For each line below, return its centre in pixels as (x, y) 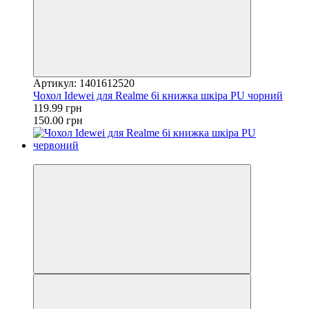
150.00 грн (58, 120)
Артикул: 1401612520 (84, 83)
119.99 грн (58, 108)
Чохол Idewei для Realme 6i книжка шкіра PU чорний (158, 95)
